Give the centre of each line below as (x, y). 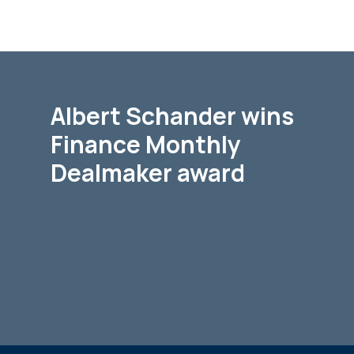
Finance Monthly (146, 144)
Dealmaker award (148, 173)
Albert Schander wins (172, 116)
